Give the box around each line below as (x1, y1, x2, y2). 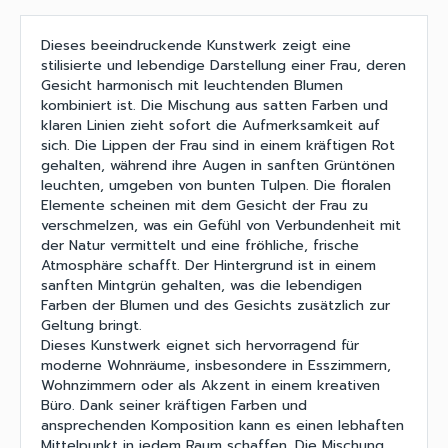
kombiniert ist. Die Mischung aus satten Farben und (41, 95, 388, 117)
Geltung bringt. (41, 315, 142, 337)
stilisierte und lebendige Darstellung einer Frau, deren (41, 55, 406, 77)
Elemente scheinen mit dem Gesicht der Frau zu (41, 195, 368, 217)
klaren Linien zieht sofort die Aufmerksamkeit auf (41, 115, 380, 137)
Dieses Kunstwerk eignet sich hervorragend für (41, 335, 359, 357)
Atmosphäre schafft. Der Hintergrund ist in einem (41, 255, 376, 277)
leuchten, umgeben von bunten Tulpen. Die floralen (41, 175, 391, 197)
